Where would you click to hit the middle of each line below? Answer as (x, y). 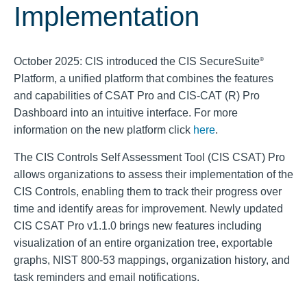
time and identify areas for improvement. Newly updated (148, 209)
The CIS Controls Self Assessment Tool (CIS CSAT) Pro (149, 157)
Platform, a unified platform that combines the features (144, 78)
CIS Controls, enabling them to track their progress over (148, 192)
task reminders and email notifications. (107, 277)
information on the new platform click (103, 130)
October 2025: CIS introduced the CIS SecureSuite (137, 61)
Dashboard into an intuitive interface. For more (126, 113)
